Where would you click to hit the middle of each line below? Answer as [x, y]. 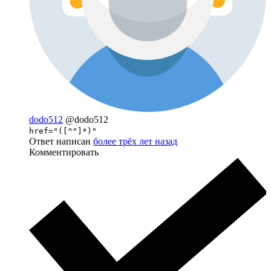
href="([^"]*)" [63, 131]
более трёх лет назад [135, 142]
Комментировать [64, 152]
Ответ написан [61, 142]
